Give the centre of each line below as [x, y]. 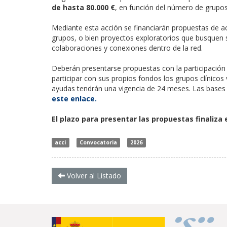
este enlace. [74, 98]
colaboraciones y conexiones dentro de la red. [127, 48]
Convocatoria [98, 142]
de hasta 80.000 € [83, 7]
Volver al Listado [93, 175]
